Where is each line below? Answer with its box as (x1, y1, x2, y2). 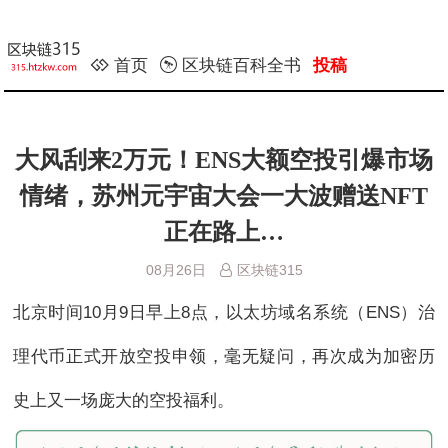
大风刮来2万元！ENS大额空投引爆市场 (15, 147, 433, 173)
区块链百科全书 (182, 56, 302, 75)
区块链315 (236, 262, 303, 278)
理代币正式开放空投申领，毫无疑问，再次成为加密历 (13, 347, 435, 366)
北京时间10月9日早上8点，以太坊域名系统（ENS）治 (13, 303, 435, 322)
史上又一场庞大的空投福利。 (13, 391, 235, 410)
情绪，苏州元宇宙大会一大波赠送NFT (20, 183, 428, 209)
